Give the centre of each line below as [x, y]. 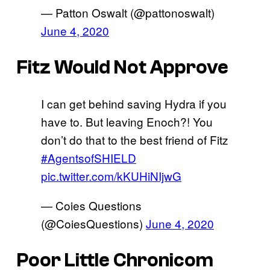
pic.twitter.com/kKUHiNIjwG [111, 176]
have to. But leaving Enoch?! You [127, 122]
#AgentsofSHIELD [89, 158]
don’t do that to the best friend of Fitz [135, 140]
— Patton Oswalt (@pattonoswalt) [128, 13]
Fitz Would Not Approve [123, 67]
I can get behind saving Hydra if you [134, 104]
